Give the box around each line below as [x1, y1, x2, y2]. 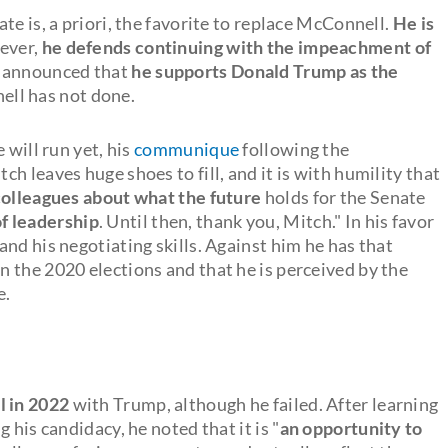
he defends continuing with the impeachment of [41, 35, 432, 58]
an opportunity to [279, 416, 423, 439]
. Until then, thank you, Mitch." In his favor [98, 209, 435, 232]
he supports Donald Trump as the [131, 59, 399, 82]
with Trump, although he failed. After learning [69, 392, 439, 415]
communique [134, 137, 240, 160]
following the [239, 137, 350, 160]
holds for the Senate [261, 185, 426, 208]
